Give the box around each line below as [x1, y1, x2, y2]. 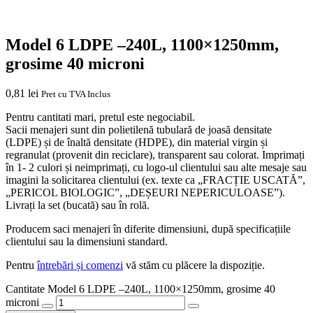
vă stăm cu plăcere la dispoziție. [123, 259, 265, 271]
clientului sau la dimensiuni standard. [6, 235, 168, 247]
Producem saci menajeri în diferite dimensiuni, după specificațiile [6, 222, 291, 235]
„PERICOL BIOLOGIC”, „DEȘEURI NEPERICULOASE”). [6, 186, 285, 198]
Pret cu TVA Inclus [41, 88, 110, 99]
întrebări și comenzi [37, 259, 123, 271]
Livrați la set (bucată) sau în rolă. [6, 198, 150, 211]
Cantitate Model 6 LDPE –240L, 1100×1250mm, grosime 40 [6, 282, 275, 295]
